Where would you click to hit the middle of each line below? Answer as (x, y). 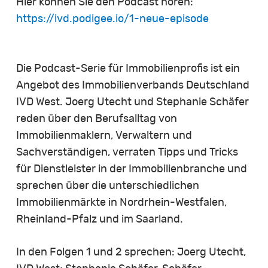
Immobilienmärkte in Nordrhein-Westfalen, (121, 202)
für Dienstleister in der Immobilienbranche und (131, 169)
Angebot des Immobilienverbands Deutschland (133, 85)
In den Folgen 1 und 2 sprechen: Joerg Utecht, (131, 252)
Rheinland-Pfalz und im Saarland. (99, 219)
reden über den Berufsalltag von (96, 119)
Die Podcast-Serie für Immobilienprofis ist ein (128, 68)
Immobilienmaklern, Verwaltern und (104, 135)
